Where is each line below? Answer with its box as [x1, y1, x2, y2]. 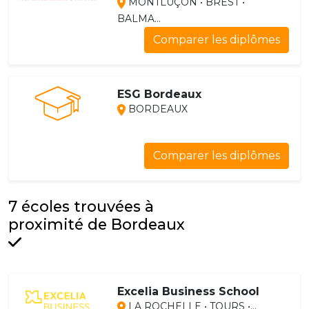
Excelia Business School [117, 285, 259, 299]
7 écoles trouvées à [8, 197, 154, 216]
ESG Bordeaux [117, 88, 201, 101]
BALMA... [117, 12, 161, 26]
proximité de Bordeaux [8, 215, 185, 234]
